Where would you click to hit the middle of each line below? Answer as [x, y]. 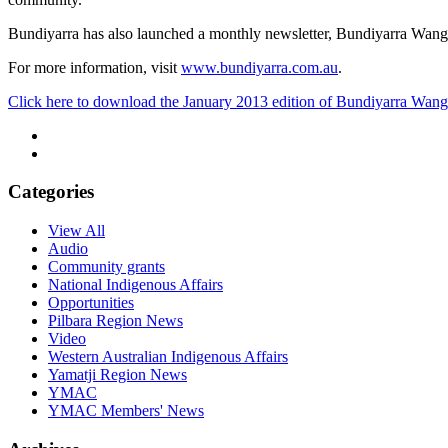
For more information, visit [94, 67]
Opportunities [91, 303]
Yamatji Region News [117, 375]
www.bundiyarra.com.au [259, 67]
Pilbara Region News [115, 321]
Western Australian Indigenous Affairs [168, 357]
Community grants [106, 267]
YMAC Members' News [126, 411]
